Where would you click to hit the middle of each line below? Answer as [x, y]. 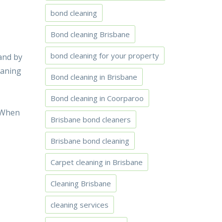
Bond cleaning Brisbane [90, 34]
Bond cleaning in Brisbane [94, 77]
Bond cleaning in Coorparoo [97, 98]
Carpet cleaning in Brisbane [97, 162]
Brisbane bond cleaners [91, 119]
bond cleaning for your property [105, 55]
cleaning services [80, 205]
